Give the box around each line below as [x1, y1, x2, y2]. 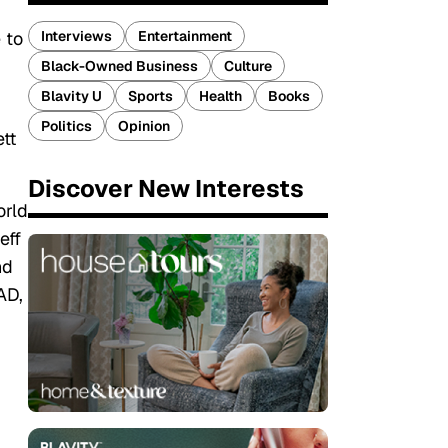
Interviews [41, 27, 112, 45]
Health [199, 87, 242, 105]
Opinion [118, 117, 170, 135]
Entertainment [138, 27, 232, 45]
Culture [224, 57, 272, 75]
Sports [128, 87, 173, 105]
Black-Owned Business [41, 57, 198, 75]
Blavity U [41, 87, 102, 105]
